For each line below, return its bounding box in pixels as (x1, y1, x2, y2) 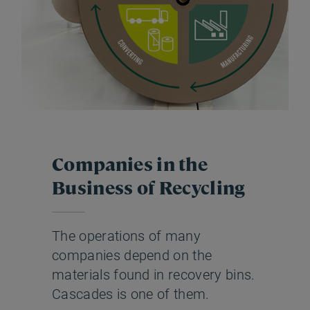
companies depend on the (52, 247, 212, 264)
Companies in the (52, 152, 208, 175)
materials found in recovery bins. (52, 266, 255, 283)
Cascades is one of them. (52, 286, 210, 302)
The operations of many (52, 228, 201, 244)
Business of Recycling (52, 175, 246, 199)
